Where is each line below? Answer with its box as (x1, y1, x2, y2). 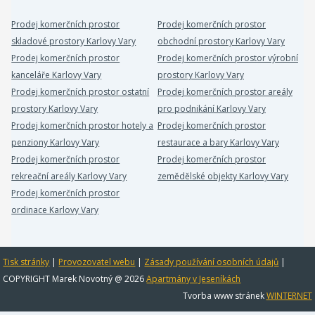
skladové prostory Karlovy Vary (11, 35, 136, 47)
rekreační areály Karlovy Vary (11, 170, 127, 182)
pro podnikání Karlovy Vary (157, 103, 266, 115)
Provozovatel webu (58, 256, 136, 268)
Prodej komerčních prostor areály (157, 86, 292, 98)
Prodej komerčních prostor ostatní (11, 86, 150, 98)
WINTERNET (266, 290, 312, 302)
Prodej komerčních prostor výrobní (157, 52, 298, 64)
